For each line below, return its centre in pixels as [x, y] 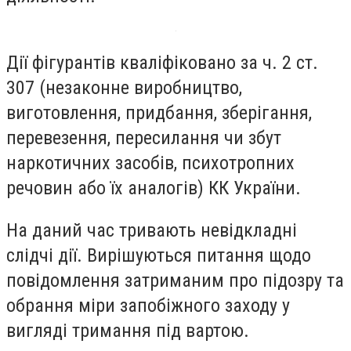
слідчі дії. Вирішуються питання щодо [159, 255]
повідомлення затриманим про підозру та [175, 280]
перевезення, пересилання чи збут [144, 138]
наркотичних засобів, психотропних [150, 163]
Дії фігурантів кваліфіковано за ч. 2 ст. [162, 63]
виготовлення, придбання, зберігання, [159, 113]
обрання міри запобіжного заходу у [148, 305]
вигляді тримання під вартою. [128, 330]
